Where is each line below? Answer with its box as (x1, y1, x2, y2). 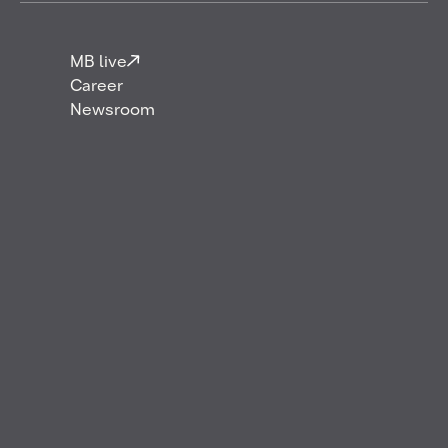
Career (70, 79, 123, 95)
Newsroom (70, 103, 155, 119)
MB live (70, 55, 127, 71)
